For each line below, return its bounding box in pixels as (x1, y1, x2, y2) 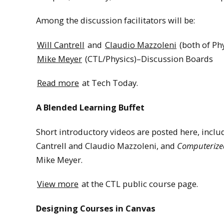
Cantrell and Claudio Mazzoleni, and (36, 139, 177, 151)
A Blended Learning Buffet (36, 101, 144, 113)
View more (37, 178, 78, 190)
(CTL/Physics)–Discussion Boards (83, 52, 213, 64)
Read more (37, 77, 79, 89)
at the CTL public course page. (79, 178, 198, 190)
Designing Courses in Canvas (36, 202, 155, 214)
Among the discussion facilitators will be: (36, 14, 195, 26)
